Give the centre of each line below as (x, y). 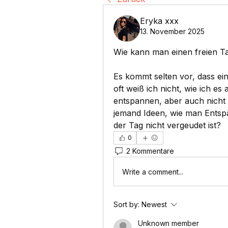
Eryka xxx (159, 21)
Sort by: (126, 204)
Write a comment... (153, 172)
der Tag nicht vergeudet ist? (167, 125)
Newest (154, 204)
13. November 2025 (172, 31)
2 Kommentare (150, 151)
